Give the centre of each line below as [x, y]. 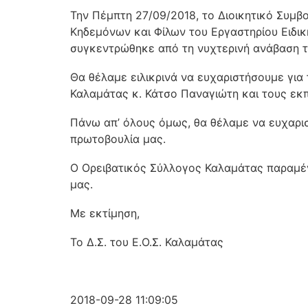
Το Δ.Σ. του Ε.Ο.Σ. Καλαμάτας [147, 242]
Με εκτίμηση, [105, 213]
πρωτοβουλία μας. [118, 139]
